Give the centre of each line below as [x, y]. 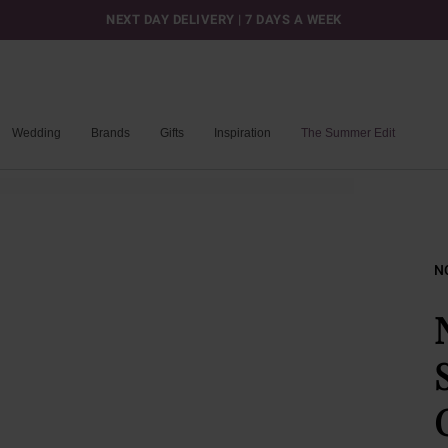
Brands [110, 133]
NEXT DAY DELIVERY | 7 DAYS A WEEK [224, 19]
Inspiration [242, 133]
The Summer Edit [348, 133]
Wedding [36, 133]
